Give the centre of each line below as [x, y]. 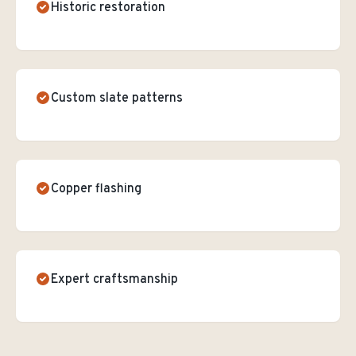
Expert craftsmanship [114, 280]
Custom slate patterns [117, 99]
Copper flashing [96, 189]
